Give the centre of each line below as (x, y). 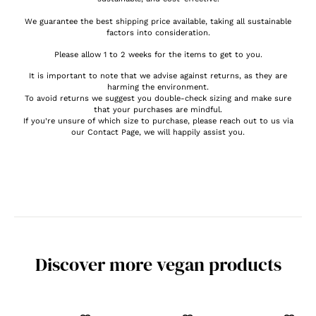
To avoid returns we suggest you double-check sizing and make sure (158, 98)
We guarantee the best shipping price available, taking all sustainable (158, 22)
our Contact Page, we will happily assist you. (158, 132)
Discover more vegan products (158, 265)
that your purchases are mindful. (158, 109)
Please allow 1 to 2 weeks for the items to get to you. (158, 54)
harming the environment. (158, 87)
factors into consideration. (158, 33)
